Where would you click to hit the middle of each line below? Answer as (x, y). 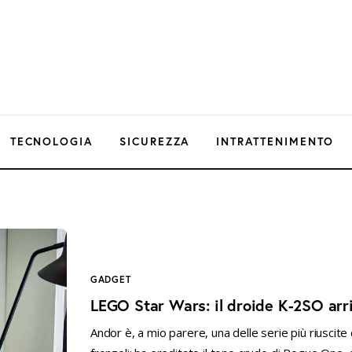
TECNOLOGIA (51, 141)
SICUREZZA (154, 141)
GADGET (111, 279)
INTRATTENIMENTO (275, 141)
